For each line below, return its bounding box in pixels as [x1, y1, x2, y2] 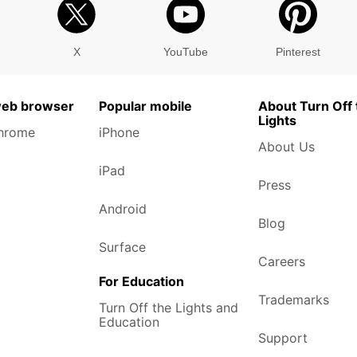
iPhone [99, 124, 139, 140]
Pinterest [276, 45, 320, 58]
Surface [99, 239, 146, 255]
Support [258, 330, 308, 346]
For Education [99, 273, 184, 289]
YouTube [163, 45, 208, 58]
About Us [258, 139, 315, 155]
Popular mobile [99, 98, 192, 114]
